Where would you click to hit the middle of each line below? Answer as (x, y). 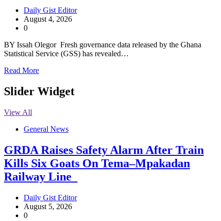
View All (18, 112)
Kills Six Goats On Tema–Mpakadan (97, 163)
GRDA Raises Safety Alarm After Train (104, 150)
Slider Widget (39, 92)
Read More (21, 71)
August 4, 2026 (48, 19)
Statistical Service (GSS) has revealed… (66, 54)
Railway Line (41, 176)
